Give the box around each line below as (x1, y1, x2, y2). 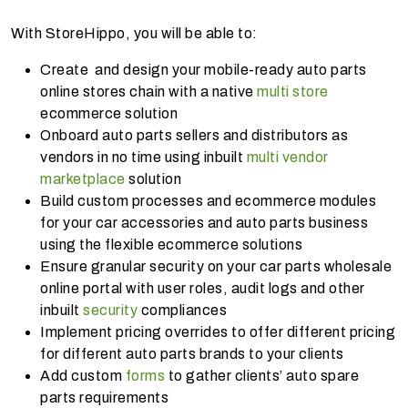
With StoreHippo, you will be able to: (11, 25, 258, 41)
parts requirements (40, 389, 168, 405)
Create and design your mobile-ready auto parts (40, 61, 367, 77)
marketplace (40, 170, 126, 187)
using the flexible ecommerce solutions (40, 236, 302, 252)
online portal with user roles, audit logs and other (40, 280, 365, 296)
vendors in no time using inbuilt (40, 148, 247, 165)
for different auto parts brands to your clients (40, 345, 344, 362)
